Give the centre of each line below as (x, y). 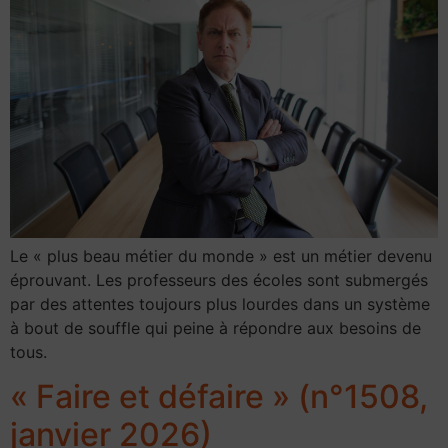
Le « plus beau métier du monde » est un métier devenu (221, 255)
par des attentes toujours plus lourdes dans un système (220, 303)
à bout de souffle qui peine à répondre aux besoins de (215, 327)
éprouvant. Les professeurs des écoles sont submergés (219, 279)
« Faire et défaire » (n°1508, (219, 397)
